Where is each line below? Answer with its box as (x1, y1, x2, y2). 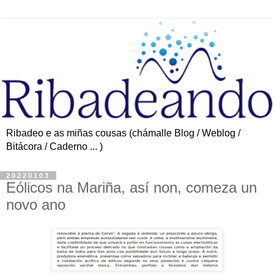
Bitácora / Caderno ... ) (6, 141, 103, 152)
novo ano (6, 196, 65, 213)
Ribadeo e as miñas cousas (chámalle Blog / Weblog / (6, 127, 240, 138)
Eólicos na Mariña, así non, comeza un (6, 179, 257, 196)
